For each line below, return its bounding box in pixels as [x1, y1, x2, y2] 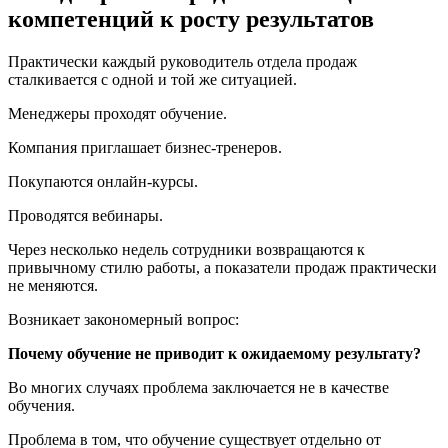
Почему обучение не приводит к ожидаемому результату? [8, 344, 421, 362]
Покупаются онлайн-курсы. [8, 172, 198, 190]
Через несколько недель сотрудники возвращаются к [8, 240, 365, 258]
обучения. [8, 396, 75, 414]
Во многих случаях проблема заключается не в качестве [8, 378, 389, 396]
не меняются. [8, 276, 98, 294]
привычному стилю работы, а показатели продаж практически [8, 258, 437, 276]
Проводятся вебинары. [8, 206, 163, 224]
